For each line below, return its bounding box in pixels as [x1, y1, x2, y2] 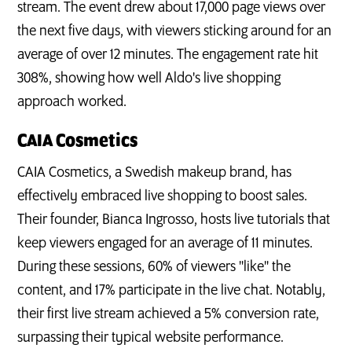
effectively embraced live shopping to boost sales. [17, 188, 308, 204]
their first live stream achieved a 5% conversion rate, [17, 306, 320, 322]
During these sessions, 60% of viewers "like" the [17, 258, 291, 275]
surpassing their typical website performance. [17, 329, 284, 346]
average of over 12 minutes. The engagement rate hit [17, 46, 319, 63]
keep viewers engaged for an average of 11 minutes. [17, 235, 313, 251]
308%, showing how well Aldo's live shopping [17, 70, 281, 86]
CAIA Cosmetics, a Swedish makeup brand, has [17, 164, 292, 181]
